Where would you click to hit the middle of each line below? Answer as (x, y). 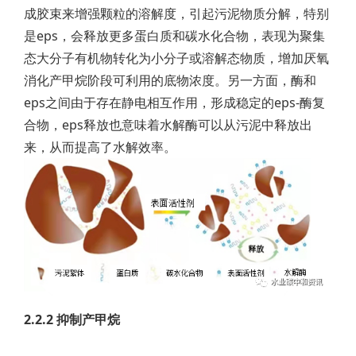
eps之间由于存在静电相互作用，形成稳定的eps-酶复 (174, 103)
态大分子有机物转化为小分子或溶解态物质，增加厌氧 (176, 58)
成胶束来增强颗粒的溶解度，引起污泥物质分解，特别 (176, 14)
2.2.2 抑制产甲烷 (72, 319)
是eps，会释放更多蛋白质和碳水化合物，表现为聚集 (174, 36)
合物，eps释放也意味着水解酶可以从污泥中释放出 (168, 125)
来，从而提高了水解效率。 (100, 147)
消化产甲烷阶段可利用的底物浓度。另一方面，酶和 (170, 80)
